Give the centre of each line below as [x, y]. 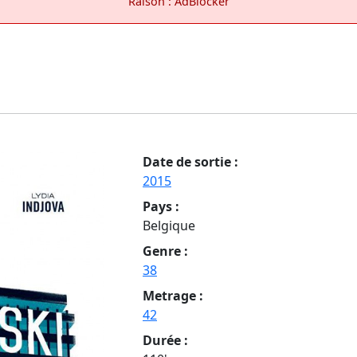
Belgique [169, 225]
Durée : [165, 340]
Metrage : [173, 295]
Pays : [161, 206]
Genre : [165, 251]
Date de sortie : [190, 161]
